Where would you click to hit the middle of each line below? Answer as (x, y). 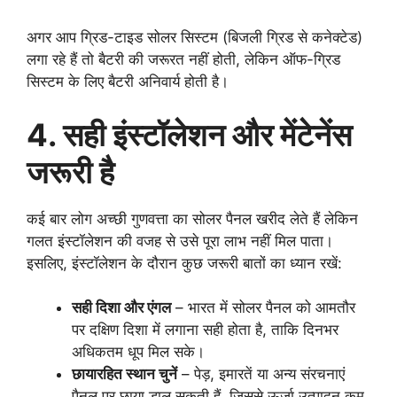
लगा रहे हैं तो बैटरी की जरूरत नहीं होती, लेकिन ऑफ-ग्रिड (183, 60)
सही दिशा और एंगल (121, 308)
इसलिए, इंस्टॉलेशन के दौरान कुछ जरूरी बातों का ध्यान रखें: (184, 263)
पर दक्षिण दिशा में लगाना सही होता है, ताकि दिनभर (205, 330)
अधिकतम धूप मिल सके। (138, 352)
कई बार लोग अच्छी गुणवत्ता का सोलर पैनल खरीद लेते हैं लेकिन (192, 218)
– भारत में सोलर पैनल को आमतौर (263, 308)
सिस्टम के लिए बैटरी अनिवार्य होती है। (128, 82)
